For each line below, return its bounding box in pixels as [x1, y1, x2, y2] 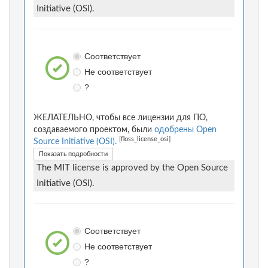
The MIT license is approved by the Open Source [36, 163, 228, 173]
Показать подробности [39, 151, 108, 158]
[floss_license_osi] [119, 136, 170, 143]
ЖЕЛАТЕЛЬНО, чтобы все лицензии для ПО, [33, 114, 208, 123]
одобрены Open [154, 126, 217, 135]
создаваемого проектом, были [33, 126, 154, 135]
